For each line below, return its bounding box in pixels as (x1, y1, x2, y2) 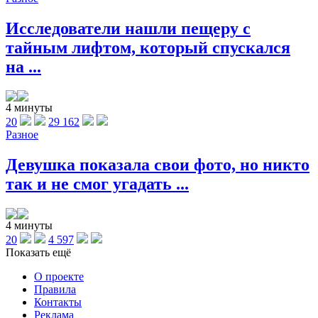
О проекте (34, 270, 84, 283)
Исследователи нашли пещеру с (6, 18, 251, 38)
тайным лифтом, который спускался (6, 38, 290, 57)
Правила (34, 283, 76, 296)
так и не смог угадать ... (6, 175, 189, 194)
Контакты (34, 296, 82, 309)
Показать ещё (6, 246, 71, 259)
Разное (6, 128, 38, 141)
